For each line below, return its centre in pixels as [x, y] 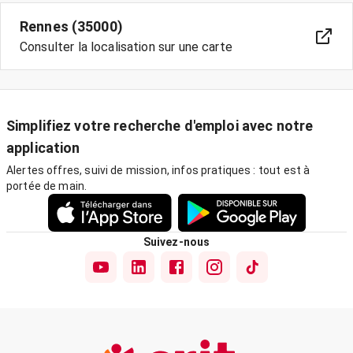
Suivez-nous [176, 242]
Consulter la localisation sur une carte [126, 47]
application [43, 148]
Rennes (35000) [71, 26]
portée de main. [47, 186]
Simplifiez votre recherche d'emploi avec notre [160, 126]
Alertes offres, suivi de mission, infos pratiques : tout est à [158, 170]
